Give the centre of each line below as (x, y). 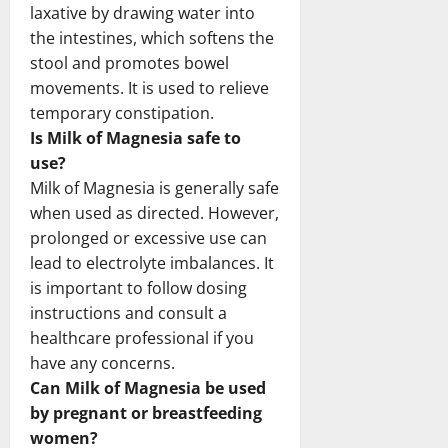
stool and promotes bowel (129, 62)
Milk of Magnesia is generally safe (154, 187)
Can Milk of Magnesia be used (148, 387)
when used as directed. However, (154, 212)
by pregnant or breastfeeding (146, 412)
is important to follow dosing (138, 287)
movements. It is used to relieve (149, 87)
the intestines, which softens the (152, 37)
